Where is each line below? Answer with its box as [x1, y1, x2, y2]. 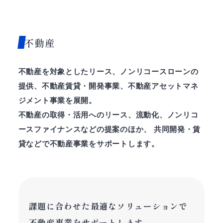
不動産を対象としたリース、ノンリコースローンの [18, 68, 199, 76]
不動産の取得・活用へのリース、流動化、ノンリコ [18, 111, 199, 119]
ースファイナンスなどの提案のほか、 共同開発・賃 [18, 125, 201, 134]
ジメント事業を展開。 [18, 97, 97, 105]
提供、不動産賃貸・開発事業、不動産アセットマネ [18, 82, 199, 91]
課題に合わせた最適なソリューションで [28, 200, 188, 213]
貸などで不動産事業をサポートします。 [18, 140, 159, 148]
